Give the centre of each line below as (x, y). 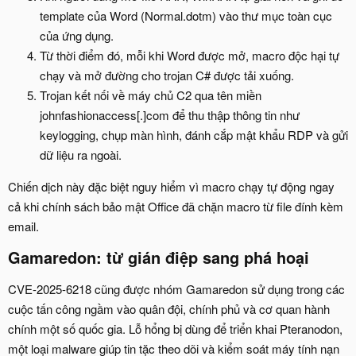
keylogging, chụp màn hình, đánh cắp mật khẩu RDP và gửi (194, 134)
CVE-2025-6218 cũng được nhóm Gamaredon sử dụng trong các (176, 288)
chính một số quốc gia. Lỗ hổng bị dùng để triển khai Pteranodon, (175, 328)
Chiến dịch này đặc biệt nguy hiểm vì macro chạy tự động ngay (171, 186)
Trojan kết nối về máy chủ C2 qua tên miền (151, 95)
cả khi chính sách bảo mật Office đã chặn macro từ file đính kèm (176, 206)
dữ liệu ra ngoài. (81, 154)
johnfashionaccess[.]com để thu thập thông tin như (170, 114)
